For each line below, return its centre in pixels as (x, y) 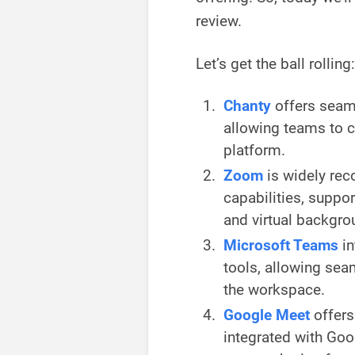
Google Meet (267, 315)
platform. (254, 151)
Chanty (247, 106)
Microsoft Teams (281, 246)
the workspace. (274, 290)
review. (221, 21)
